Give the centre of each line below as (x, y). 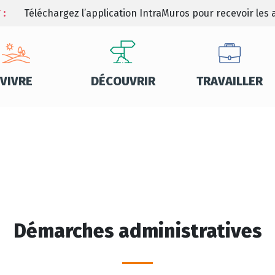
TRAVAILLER (230, 81)
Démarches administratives (137, 230)
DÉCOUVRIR (123, 81)
